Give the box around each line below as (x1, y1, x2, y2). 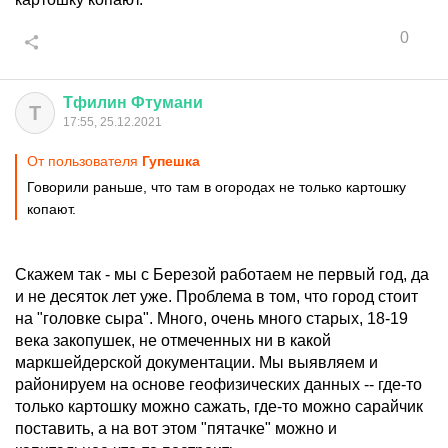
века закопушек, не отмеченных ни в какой (15, 332, 331, 349)
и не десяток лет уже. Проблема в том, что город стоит (15, 288, 418, 305)
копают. (27, 201, 76, 217)
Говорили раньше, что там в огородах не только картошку (27, 179, 406, 195)
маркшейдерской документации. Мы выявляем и (15, 354, 378, 371)
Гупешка (142, 153, 200, 169)
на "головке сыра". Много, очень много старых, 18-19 (15, 310, 408, 327)
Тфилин (63, 94, 127, 111)
